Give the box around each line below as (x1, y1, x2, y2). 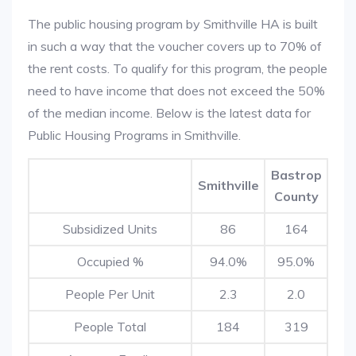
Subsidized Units (63, 221, 157, 237)
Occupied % (76, 253, 144, 269)
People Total (74, 319, 146, 335)
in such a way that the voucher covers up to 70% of (28, 38, 322, 54)
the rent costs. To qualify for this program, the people (28, 60, 327, 76)
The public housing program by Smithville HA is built (28, 16, 318, 32)
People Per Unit (65, 286, 155, 302)
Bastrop (270, 167, 322, 183)
